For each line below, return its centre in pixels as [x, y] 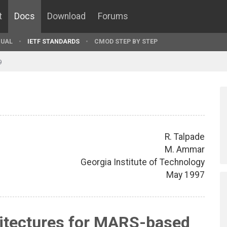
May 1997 [185, 175]
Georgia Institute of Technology [143, 162]
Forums [113, 16]
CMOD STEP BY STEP [126, 41]
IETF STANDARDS [53, 41]
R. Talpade [185, 137]
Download [66, 16]
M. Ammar [185, 149]
